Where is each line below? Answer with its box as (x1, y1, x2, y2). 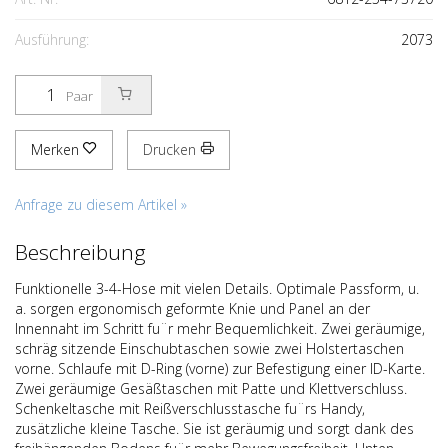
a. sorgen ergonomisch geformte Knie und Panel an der (15, 299, 370, 318)
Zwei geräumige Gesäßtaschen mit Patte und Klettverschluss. (15, 379, 407, 398)
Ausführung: (15, 30, 89, 49)
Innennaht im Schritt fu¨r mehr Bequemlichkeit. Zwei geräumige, (15, 319, 425, 338)
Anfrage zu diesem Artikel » (15, 195, 187, 214)
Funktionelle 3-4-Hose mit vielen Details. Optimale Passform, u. (15, 279, 419, 298)
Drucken (143, 140, 200, 159)
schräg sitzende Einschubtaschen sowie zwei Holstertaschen (15, 339, 404, 358)
